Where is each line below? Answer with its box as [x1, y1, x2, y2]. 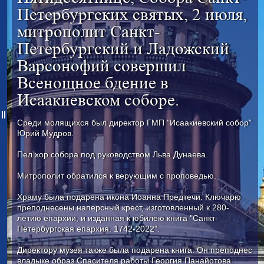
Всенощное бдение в [16, 72, 169, 93]
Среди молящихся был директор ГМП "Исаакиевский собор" [16, 117, 252, 127]
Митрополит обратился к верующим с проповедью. [16, 170, 216, 180]
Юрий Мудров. [16, 128, 74, 138]
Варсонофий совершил [16, 55, 186, 75]
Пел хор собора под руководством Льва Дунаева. [16, 149, 208, 159]
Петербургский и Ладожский [16, 38, 229, 58]
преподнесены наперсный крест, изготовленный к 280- [16, 202, 229, 212]
